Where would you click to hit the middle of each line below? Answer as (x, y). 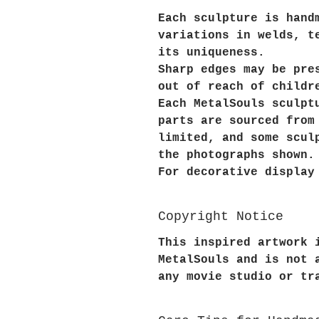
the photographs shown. (236, 156)
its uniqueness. (211, 53)
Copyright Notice (221, 217)
